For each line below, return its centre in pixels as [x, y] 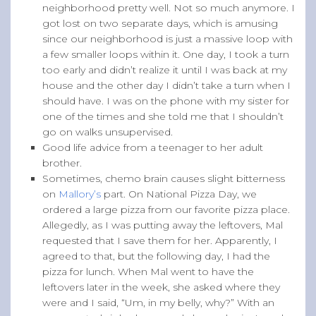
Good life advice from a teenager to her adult [153, 147]
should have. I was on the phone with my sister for [166, 101]
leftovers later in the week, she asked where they [161, 287]
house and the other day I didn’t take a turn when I [166, 85]
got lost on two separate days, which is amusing [160, 23]
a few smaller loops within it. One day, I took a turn [166, 54]
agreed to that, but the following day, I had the [156, 256]
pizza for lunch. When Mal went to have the [148, 271]
